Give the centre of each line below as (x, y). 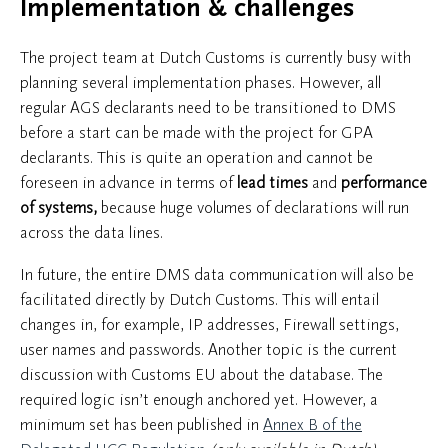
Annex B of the (312, 424)
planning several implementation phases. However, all (200, 82)
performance (384, 182)
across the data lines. (91, 232)
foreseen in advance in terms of (126, 182)
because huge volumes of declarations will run (255, 207)
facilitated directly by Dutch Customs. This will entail (199, 299)
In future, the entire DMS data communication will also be (217, 274)
